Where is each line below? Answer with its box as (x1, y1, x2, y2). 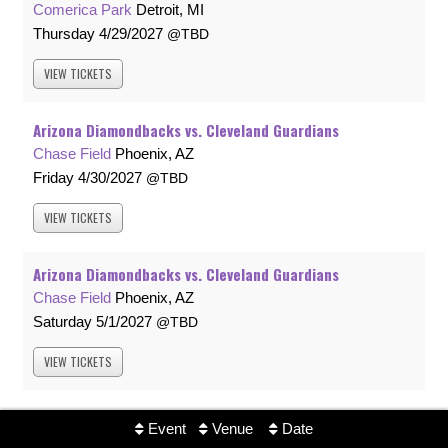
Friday (33, 169, 74, 187)
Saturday (33, 313, 92, 331)
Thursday (33, 25, 95, 43)
